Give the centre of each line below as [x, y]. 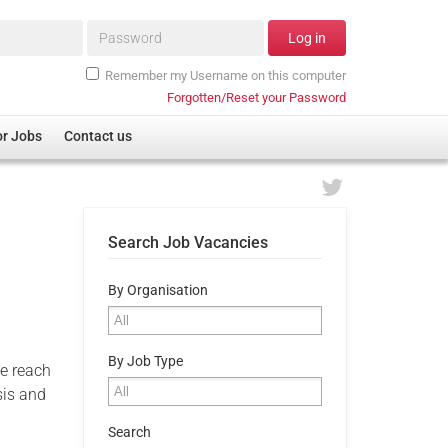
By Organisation [157, 290]
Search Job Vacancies [187, 242]
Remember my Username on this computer [225, 75]
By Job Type [145, 361]
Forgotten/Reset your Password [256, 97]
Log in [307, 38]
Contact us [98, 137]
